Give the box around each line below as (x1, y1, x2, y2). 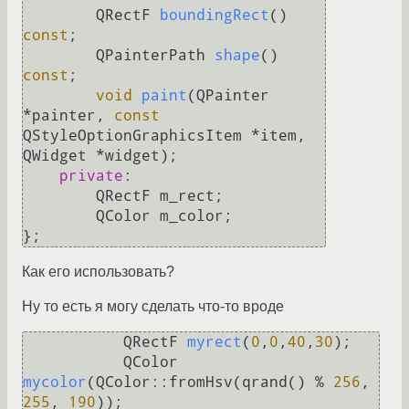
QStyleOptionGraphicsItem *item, (23, 127, 306, 145)
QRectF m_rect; (23, 187, 96, 205)
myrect (187, 333, 242, 351)
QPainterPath (96, 47, 215, 65)
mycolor (23, 373, 87, 392)
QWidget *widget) (23, 147, 169, 165)
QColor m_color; (23, 207, 96, 225)
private (59, 167, 123, 185)
